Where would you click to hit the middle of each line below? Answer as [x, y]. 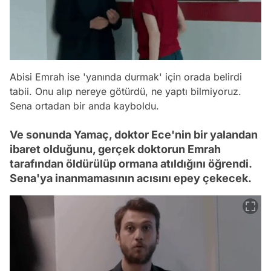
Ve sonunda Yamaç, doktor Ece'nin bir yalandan [134, 135]
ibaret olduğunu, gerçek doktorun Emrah [115, 149]
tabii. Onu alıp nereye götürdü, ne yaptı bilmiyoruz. [126, 92]
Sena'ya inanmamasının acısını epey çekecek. [131, 178]
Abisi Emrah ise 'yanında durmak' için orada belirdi [126, 77]
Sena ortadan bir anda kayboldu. [84, 106]
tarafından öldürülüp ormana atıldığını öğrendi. [131, 164]
